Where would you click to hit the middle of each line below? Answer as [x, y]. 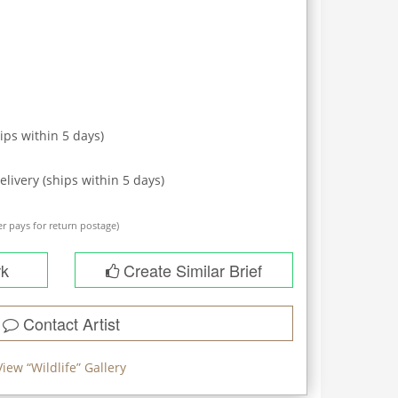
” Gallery [101, 367]
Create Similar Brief [190, 270]
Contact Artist [69, 323]
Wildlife [54, 367]
